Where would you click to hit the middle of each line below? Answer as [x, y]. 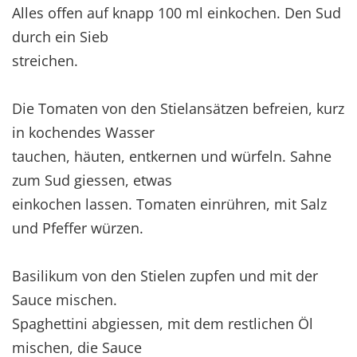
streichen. [45, 60]
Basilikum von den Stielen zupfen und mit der [165, 275]
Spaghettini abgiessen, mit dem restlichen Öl [163, 323]
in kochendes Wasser [83, 132]
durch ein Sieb [60, 36]
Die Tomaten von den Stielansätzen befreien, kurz [178, 108]
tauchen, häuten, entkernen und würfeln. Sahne [172, 156]
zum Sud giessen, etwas [92, 180]
